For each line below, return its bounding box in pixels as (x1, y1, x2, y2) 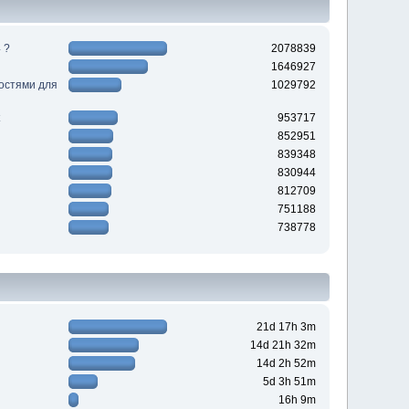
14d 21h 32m (249, 339, 316, 352)
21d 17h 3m (256, 320, 316, 334)
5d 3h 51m (262, 375, 316, 389)
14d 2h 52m (256, 357, 316, 371)
